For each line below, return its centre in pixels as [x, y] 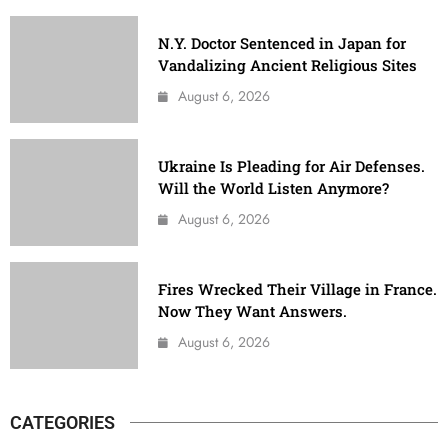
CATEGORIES [62, 422]
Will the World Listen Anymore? [274, 187]
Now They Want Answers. [253, 310]
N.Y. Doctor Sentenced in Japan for [282, 42]
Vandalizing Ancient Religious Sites [288, 64]
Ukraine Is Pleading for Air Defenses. [292, 165]
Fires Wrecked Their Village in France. [298, 288]
